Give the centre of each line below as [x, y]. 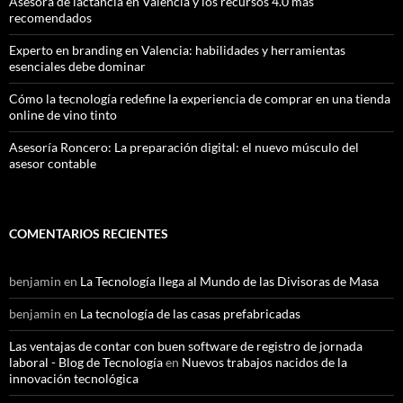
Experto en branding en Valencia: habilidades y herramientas [177, 50]
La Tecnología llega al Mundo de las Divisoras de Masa [229, 281]
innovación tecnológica [74, 378]
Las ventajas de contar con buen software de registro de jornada [186, 346]
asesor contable [53, 163]
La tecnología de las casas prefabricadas [190, 313]
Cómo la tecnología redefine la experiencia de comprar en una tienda [200, 99]
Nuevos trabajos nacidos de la [264, 362]
